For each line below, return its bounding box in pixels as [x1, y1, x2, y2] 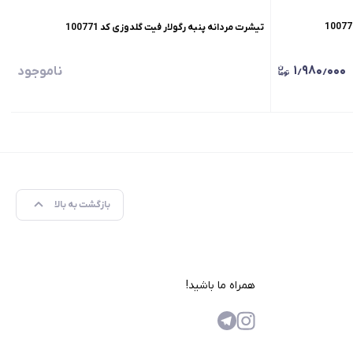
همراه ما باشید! [185, 277, 255, 293]
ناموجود [17, 63, 62, 80]
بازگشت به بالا [54, 198, 110, 211]
